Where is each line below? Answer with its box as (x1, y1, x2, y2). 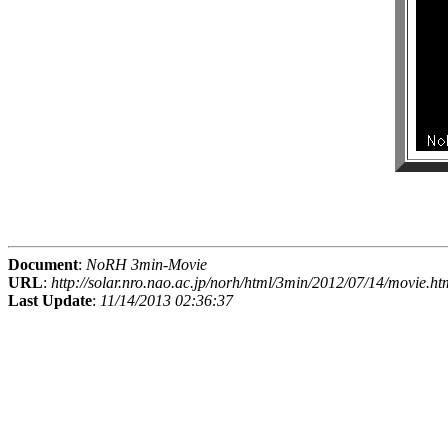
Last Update (8, 292, 92, 310)
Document (8, 256, 78, 274)
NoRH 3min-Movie (86, 256, 207, 274)
